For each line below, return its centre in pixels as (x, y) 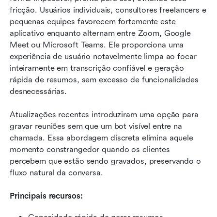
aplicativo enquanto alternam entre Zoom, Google (100, 33)
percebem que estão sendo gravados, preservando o (105, 161)
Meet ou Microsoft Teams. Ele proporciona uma (97, 45)
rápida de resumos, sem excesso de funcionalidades (104, 79)
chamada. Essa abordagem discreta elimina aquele (101, 138)
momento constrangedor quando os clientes (90, 149)
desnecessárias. (39, 91)
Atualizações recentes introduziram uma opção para (104, 114)
